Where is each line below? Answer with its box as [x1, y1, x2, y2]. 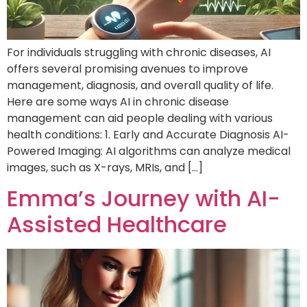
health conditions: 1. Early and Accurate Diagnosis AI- [7, 126, 289, 143]
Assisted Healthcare [7, 209, 227, 241]
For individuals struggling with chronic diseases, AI [7, 44, 271, 60]
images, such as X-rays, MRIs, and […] [7, 159, 203, 175]
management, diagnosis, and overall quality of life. [7, 77, 273, 93]
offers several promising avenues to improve [7, 60, 248, 77]
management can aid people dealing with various [7, 110, 273, 126]
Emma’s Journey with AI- [7, 183, 280, 214]
